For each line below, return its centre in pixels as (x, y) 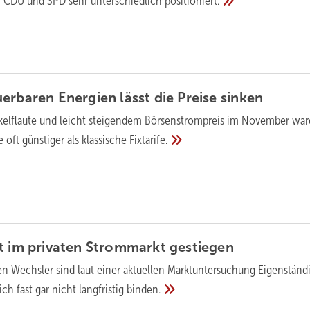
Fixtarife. (149, 139)
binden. (144, 290)
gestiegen (202, 247)
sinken (242, 97)
